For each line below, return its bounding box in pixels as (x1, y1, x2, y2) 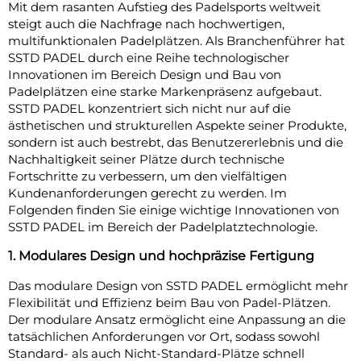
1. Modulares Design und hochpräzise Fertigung (8, 248, 314, 263)
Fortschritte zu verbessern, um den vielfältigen (8, 168, 287, 184)
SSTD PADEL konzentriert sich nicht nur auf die (8, 101, 291, 116)
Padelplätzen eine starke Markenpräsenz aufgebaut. (8, 84, 322, 99)
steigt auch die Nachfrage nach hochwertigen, (8, 16, 284, 31)
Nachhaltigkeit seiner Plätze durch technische (8, 151, 284, 167)
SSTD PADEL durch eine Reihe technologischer (8, 50, 289, 65)
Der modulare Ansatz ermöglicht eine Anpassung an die (8, 312, 346, 327)
